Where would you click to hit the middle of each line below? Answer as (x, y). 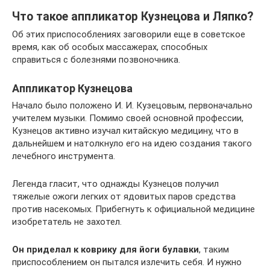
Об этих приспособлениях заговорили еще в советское (129, 35)
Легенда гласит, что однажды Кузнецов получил (115, 184)
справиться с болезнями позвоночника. (96, 60)
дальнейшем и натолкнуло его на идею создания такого (132, 144)
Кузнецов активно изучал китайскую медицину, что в (125, 131)
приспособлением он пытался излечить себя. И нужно (127, 262)
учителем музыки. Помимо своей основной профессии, (128, 118)
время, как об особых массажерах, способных (110, 47)
